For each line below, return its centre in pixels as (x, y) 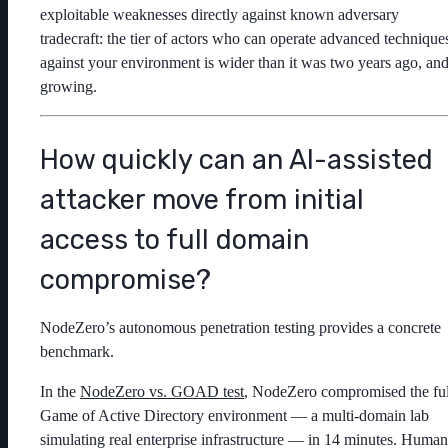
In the (60, 391)
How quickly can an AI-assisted (236, 159)
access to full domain (174, 239)
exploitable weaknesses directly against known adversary (219, 15)
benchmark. (77, 351)
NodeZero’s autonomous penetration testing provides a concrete (240, 327)
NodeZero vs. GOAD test (162, 391)
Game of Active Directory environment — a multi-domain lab (234, 415)
